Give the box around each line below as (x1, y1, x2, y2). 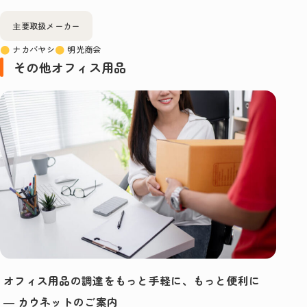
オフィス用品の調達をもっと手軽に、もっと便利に (3, 273, 260, 289)
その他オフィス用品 (14, 58, 127, 77)
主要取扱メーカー (12, 20, 80, 33)
